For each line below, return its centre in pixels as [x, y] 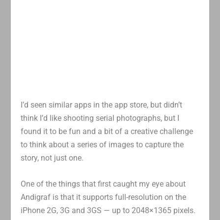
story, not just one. [52, 158]
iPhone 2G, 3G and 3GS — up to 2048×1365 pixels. [108, 210]
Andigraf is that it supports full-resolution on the [104, 197]
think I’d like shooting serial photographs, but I [100, 118]
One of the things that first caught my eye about [103, 184]
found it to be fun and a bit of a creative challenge [107, 132]
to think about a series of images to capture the [102, 145]
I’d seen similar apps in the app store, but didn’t [102, 105]
